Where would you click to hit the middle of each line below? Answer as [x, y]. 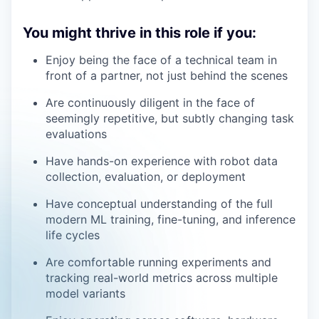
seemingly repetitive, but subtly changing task [170, 118]
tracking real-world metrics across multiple [162, 277]
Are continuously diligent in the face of [150, 102]
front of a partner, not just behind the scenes [167, 75]
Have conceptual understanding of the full [159, 203]
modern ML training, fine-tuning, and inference [171, 219]
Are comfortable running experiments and [158, 262]
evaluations [76, 134]
